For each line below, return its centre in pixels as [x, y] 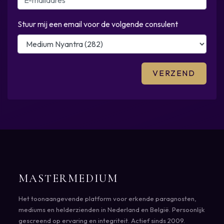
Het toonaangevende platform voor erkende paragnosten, [108, 199]
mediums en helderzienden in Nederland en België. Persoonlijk [112, 210]
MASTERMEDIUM [68, 178]
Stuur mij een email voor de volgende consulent [98, 24]
